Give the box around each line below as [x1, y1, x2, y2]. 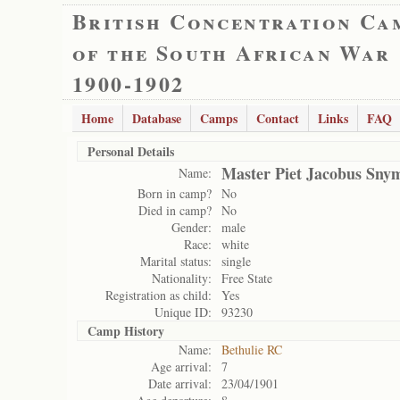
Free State [221, 270, 272, 287]
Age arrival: [151, 358, 212, 375]
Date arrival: [148, 375, 212, 392]
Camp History [87, 321, 164, 340]
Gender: [171, 219, 212, 236]
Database [132, 109, 181, 128]
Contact [256, 109, 299, 128]
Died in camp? [138, 202, 212, 219]
